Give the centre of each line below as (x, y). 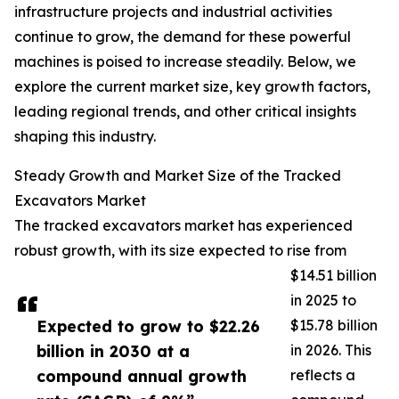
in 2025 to (323, 301)
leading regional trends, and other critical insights (185, 112)
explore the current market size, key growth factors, (192, 87)
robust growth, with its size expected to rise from (180, 251)
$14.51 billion (334, 276)
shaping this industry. (85, 137)
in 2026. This (331, 350)
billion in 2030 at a (113, 351)
